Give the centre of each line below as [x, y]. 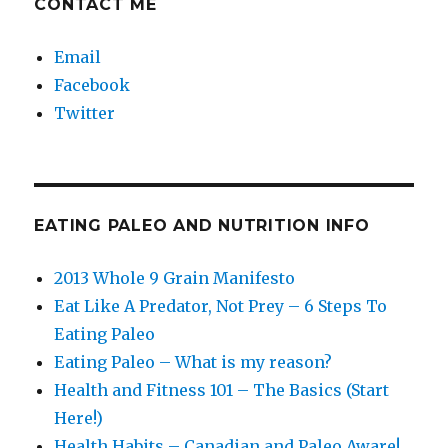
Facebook [92, 85]
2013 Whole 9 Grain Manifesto [175, 278]
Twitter [85, 113]
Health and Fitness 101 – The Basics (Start [222, 390]
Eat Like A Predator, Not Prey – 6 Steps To [221, 306]
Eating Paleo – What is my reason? [193, 362]
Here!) [79, 418]
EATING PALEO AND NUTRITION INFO [202, 226]
